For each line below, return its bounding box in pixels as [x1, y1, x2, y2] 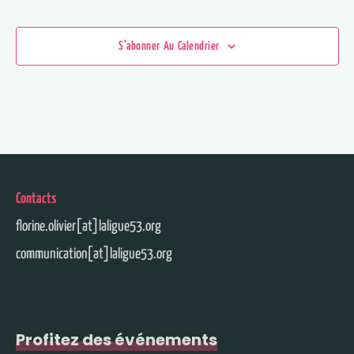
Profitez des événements [16, 329, 217, 351]
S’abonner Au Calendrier [119, 40, 220, 52]
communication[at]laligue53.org [16, 247, 172, 262]
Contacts [16, 192, 56, 206]
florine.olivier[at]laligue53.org [16, 220, 161, 234]
